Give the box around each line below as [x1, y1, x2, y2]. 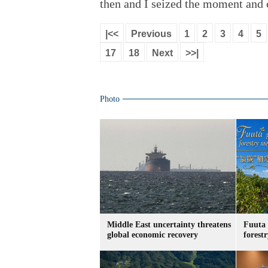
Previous [131, 29, 172, 39]
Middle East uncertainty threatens [107, 220, 231, 229]
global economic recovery [107, 230, 198, 239]
